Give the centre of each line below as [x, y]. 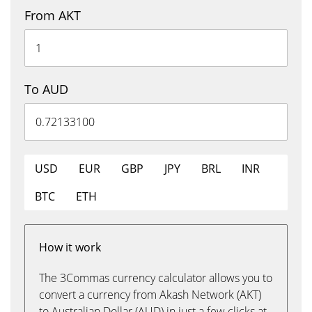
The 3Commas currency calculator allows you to [156, 278]
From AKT [53, 15]
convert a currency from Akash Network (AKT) [150, 295]
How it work [70, 247]
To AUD [46, 89]
